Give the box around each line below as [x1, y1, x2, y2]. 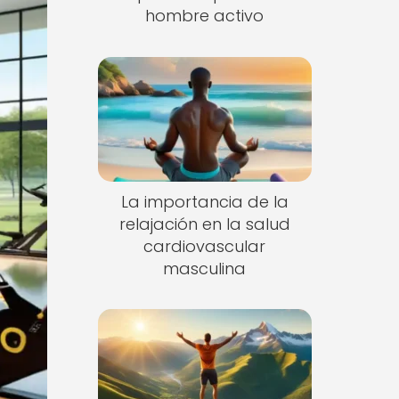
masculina [163, 256, 247, 280]
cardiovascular [143, 234, 266, 257]
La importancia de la [120, 190, 289, 213]
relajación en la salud [118, 212, 290, 235]
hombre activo [145, 4, 265, 27]
